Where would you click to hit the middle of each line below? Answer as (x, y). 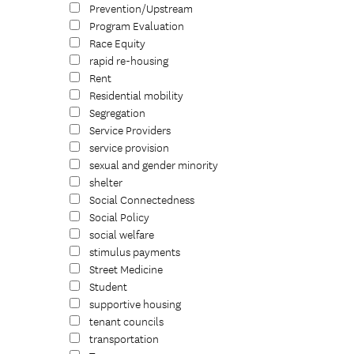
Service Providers (130, 131)
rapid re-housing (129, 61)
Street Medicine (126, 270)
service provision (129, 148)
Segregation (117, 113)
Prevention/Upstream (141, 9)
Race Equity (117, 44)
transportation (124, 339)
